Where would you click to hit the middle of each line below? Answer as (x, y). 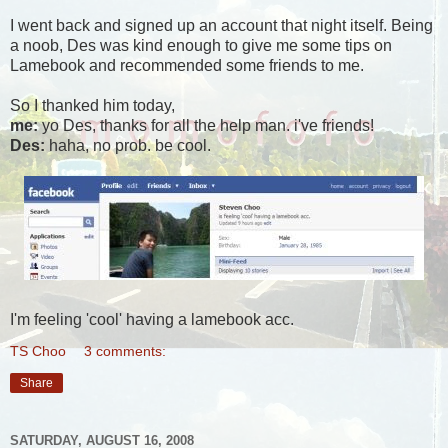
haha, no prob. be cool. (128, 146)
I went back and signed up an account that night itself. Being (221, 26)
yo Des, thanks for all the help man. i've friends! (206, 126)
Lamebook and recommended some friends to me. (187, 66)
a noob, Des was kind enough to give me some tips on (201, 46)
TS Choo (38, 351)
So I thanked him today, (92, 106)
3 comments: (125, 351)
